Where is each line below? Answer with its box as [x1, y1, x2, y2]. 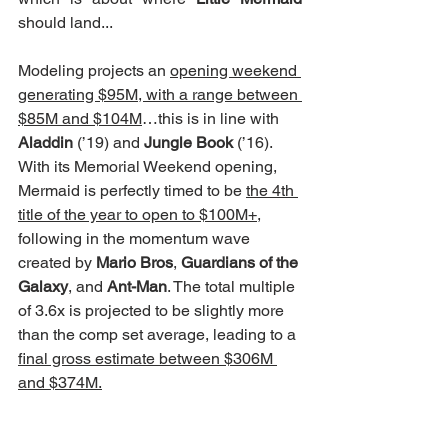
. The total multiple [167, 276, 299, 296]
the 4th [246, 180, 298, 200]
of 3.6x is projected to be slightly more [18, 300, 288, 320]
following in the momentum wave [18, 228, 254, 248]
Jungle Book [144, 132, 233, 152]
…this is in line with [142, 108, 283, 128]
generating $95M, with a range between [18, 84, 302, 104]
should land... [18, 12, 113, 32]
